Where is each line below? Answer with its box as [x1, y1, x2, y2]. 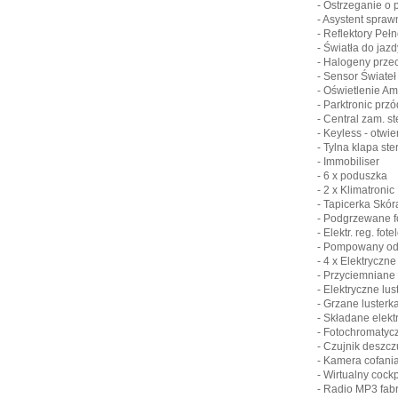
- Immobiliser [317, 155, 379, 168]
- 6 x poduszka [317, 170, 387, 182]
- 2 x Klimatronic [317, 184, 394, 196]
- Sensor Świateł [317, 70, 396, 83]
